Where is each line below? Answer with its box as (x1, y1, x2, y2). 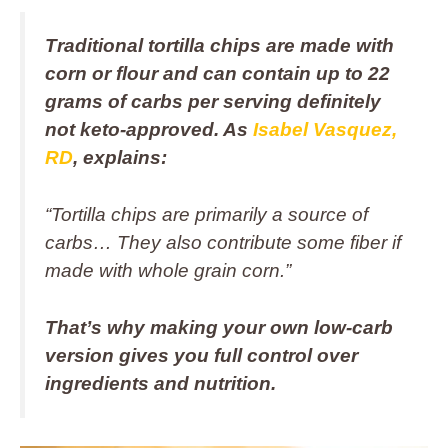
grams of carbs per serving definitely (45, 91, 381, 112)
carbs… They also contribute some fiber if (45, 231, 401, 253)
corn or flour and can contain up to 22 (45, 63, 390, 84)
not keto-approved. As (45, 119, 248, 140)
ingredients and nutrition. (45, 372, 276, 394)
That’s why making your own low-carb (45, 316, 393, 338)
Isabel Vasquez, (253, 119, 397, 140)
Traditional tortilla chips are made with (45, 35, 394, 56)
